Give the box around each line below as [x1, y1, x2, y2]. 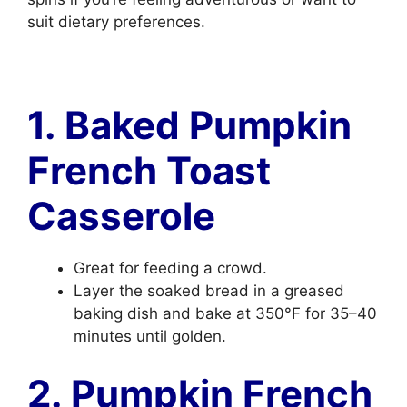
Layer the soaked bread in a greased [74, 282, 344, 300]
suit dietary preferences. [27, 13, 205, 31]
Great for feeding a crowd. [74, 259, 267, 277]
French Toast [27, 147, 271, 194]
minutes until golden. [74, 327, 226, 345]
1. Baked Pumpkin [27, 102, 352, 148]
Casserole [27, 193, 215, 239]
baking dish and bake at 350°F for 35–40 [74, 304, 377, 323]
